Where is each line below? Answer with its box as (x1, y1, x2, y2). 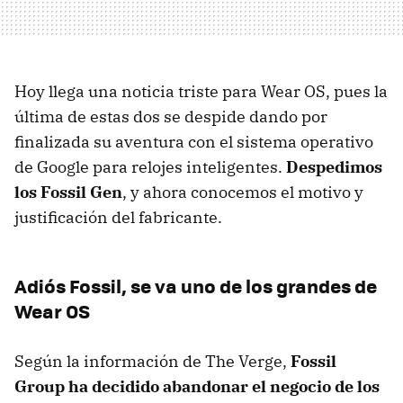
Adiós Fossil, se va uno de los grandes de (14, 272, 377, 300)
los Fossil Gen (14, 182, 122, 203)
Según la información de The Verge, (14, 351, 291, 372)
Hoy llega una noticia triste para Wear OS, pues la (14, 81, 388, 103)
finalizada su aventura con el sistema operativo (14, 131, 373, 153)
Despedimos (286, 157, 382, 178)
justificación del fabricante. (14, 207, 222, 228)
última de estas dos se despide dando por (14, 106, 327, 128)
